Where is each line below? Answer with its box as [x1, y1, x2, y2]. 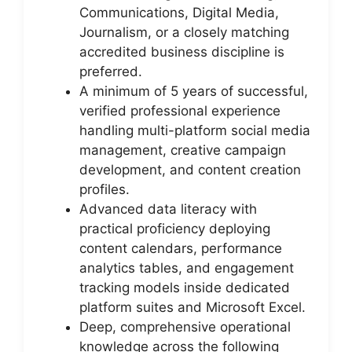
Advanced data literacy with [79, 201, 257, 217]
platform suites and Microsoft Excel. [79, 299, 306, 315]
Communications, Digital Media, [79, 5, 279, 20]
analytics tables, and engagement [79, 260, 294, 276]
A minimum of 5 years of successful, [79, 83, 308, 99]
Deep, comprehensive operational [79, 319, 291, 335]
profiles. [79, 181, 130, 197]
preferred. [79, 64, 142, 79]
